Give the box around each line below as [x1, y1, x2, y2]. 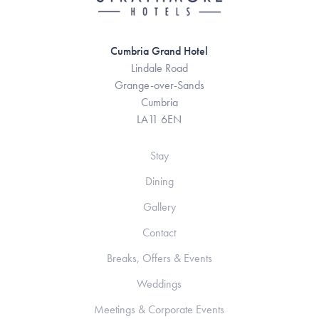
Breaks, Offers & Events [106, 251, 212, 266]
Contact [142, 225, 177, 241]
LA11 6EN [137, 112, 182, 127]
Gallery [142, 199, 176, 215]
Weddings [137, 276, 182, 292]
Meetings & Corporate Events [94, 302, 225, 318]
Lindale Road [130, 61, 188, 76]
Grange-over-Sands [114, 78, 204, 93]
